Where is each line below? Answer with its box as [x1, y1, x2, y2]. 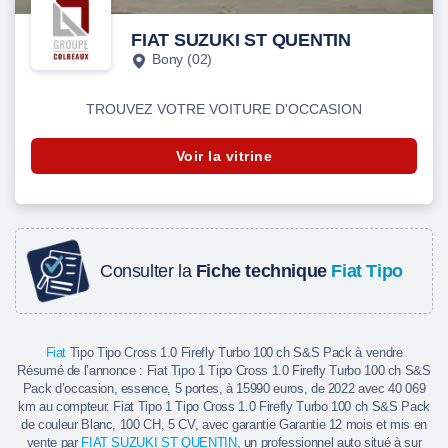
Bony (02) [151, 51, 213, 68]
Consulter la [100, 260, 192, 281]
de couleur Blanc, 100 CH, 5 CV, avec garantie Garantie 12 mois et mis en [21, 417, 427, 433]
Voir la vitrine [175, 148, 273, 165]
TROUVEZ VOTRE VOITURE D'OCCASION [86, 101, 362, 118]
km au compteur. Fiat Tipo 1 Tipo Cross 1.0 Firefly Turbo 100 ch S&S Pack [18, 399, 430, 415]
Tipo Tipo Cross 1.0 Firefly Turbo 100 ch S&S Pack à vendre [66, 345, 403, 361]
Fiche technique [195, 260, 327, 281]
